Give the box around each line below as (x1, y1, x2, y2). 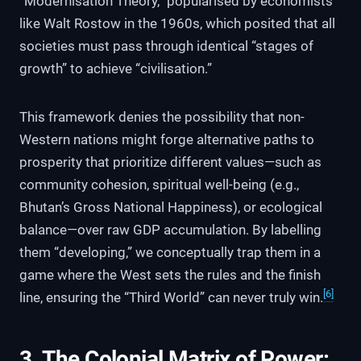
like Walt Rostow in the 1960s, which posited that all (19, 15, 335, 32)
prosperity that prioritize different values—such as (19, 154, 322, 171)
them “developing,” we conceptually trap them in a (19, 244, 321, 261)
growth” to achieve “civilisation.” (19, 60, 212, 77)
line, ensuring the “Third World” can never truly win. (19, 289, 323, 306)
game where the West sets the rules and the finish (19, 267, 321, 284)
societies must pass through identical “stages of (19, 38, 313, 55)
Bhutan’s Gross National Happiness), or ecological (19, 199, 322, 216)
